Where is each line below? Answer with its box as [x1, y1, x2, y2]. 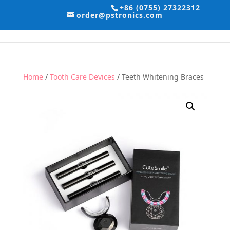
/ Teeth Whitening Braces [114, 72, 204, 82]
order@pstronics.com [76, 10, 163, 20]
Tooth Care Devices [49, 72, 115, 82]
